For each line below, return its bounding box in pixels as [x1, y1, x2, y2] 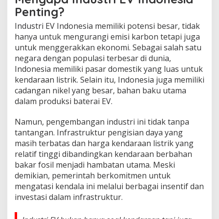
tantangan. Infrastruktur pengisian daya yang [15, 127, 183, 138]
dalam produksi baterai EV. [15, 95, 112, 107]
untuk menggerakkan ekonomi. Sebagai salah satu [15, 42, 201, 53]
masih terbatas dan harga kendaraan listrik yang [15, 137, 194, 149]
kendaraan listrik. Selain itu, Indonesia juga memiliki [15, 74, 204, 85]
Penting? [15, 4, 65, 19]
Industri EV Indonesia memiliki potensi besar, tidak [15, 20, 200, 31]
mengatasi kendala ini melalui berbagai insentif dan [15, 180, 204, 192]
